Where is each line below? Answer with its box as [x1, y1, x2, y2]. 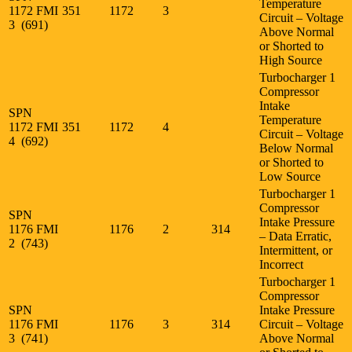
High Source [259, 53, 322, 67]
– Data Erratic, [259, 229, 332, 243]
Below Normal [259, 141, 333, 155]
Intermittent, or [259, 243, 332, 257]
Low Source [259, 169, 321, 183]
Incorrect [259, 257, 303, 271]
